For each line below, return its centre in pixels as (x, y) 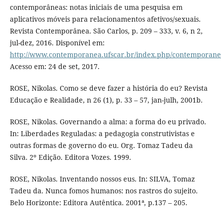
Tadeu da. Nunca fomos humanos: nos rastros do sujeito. (104, 191)
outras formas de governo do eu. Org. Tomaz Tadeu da (101, 146)
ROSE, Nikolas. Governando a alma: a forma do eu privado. (108, 122)
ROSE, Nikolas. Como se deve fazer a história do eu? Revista (109, 88)
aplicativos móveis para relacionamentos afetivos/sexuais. (105, 19)
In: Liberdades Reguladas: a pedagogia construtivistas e (102, 134)
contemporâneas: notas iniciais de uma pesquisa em (96, 7)
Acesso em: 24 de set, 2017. (55, 66)
